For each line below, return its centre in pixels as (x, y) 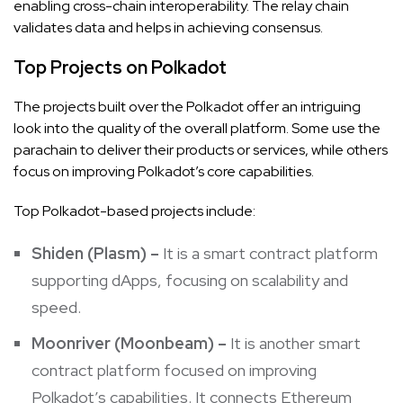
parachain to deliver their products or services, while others (201, 149)
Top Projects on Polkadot (120, 67)
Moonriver (71, 343)
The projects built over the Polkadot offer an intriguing (187, 106)
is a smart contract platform (278, 253)
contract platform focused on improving (174, 370)
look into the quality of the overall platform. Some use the (197, 128)
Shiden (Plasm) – (97, 253)
